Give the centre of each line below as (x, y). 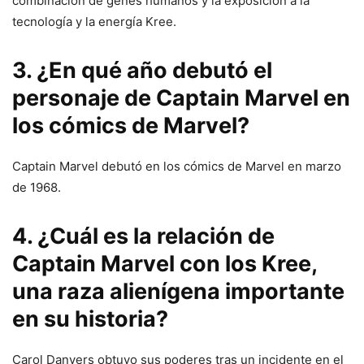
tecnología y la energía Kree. (94, 22)
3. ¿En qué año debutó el (142, 71)
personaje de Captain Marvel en (181, 98)
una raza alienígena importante (178, 292)
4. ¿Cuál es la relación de (143, 236)
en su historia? (90, 319)
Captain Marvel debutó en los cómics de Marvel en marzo (177, 167)
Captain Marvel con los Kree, (165, 264)
